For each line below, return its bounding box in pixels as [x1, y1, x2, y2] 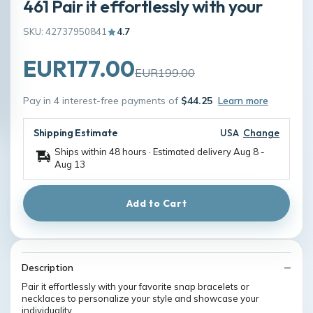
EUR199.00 [135, 66, 195, 80]
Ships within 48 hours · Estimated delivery [54, 146, 233, 158]
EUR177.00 [23, 54, 135, 83]
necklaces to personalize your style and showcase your [22, 293, 259, 305]
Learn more [218, 94, 268, 108]
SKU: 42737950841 [23, 26, 107, 38]
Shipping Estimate [34, 126, 118, 140]
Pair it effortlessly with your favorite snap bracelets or [22, 281, 249, 293]
